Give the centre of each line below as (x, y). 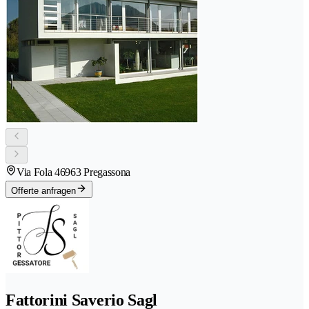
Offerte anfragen (43, 190)
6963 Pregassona (95, 172)
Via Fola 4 (38, 172)
